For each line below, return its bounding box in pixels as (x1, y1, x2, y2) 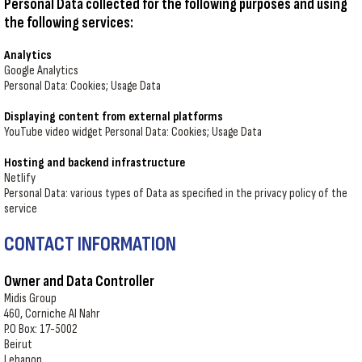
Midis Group (4, 291, 57, 306)
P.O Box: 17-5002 (4, 322, 78, 337)
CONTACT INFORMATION (4, 232, 176, 257)
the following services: (4, 14, 133, 32)
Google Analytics (4, 63, 78, 78)
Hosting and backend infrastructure (4, 155, 185, 170)
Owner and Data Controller (4, 272, 154, 291)
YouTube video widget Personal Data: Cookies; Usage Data (4, 124, 262, 140)
